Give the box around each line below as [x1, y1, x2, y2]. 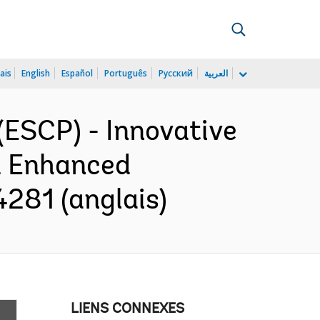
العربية [204, 67, 228, 79]
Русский [159, 67, 193, 79]
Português [104, 67, 147, 79]
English [21, 67, 50, 79]
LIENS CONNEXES [70, 302, 184, 316]
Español [61, 67, 93, 79]
